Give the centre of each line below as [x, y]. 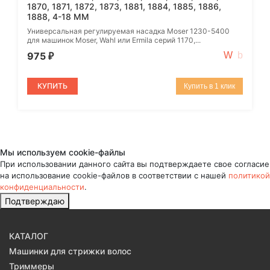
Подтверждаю [35, 201]
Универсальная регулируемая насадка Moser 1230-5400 [128, 31]
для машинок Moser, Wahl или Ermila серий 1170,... [114, 40]
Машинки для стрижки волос [70, 251]
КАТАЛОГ [29, 236]
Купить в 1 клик [209, 86]
